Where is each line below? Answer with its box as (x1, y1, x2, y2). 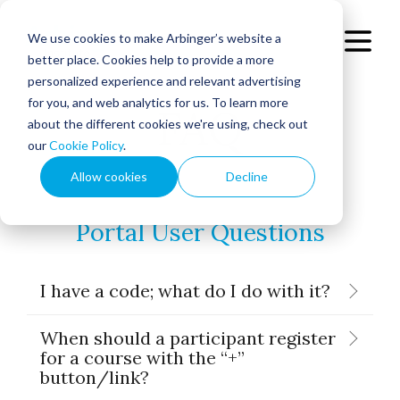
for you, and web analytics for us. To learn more (27, 94, 288, 110)
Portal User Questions (75, 217, 325, 247)
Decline (225, 168, 268, 184)
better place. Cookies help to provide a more (27, 51, 274, 67)
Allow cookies (71, 168, 148, 184)
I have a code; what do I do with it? (40, 279, 330, 302)
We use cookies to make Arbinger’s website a (27, 29, 281, 46)
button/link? (40, 366, 149, 388)
